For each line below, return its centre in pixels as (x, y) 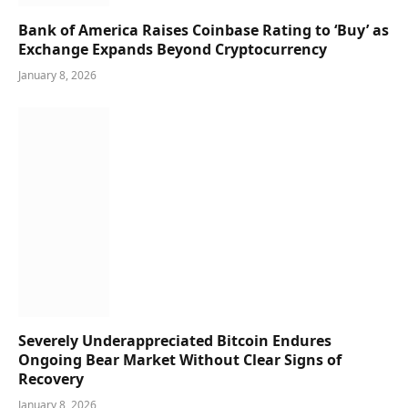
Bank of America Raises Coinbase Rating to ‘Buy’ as (204, 31)
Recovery (51, 378)
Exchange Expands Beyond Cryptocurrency (173, 50)
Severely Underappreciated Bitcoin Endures (175, 340)
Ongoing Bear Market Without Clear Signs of (180, 359)
